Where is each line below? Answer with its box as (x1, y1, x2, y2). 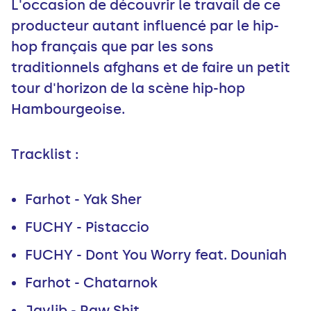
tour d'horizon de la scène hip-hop (11, 80, 245, 97)
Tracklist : (11, 146, 78, 163)
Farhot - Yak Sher (25, 191, 142, 208)
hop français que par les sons (11, 38, 214, 56)
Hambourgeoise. (11, 101, 125, 118)
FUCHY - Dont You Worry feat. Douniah (25, 246, 287, 264)
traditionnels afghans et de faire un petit (11, 59, 290, 76)
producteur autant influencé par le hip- (11, 17, 279, 35)
